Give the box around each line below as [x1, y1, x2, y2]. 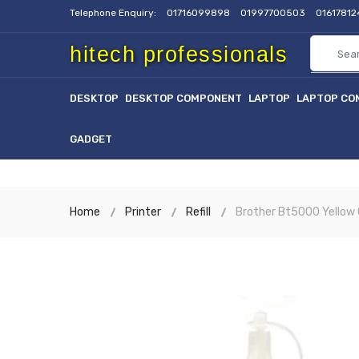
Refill [186, 205, 211, 219]
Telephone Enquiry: [70, 7, 159, 18]
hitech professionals [70, 42, 288, 67]
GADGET [70, 133, 112, 145]
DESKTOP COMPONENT [125, 92, 242, 104]
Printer [125, 205, 161, 219]
